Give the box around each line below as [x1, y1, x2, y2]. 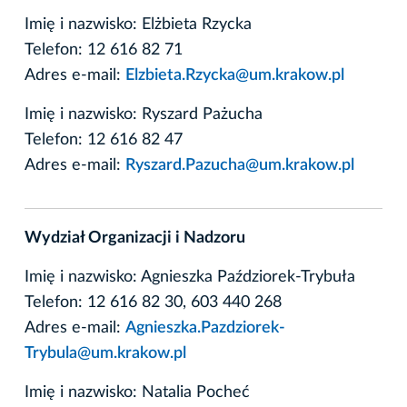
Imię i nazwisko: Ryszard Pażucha [25, 105, 263, 123]
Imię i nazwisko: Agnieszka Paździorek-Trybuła [25, 268, 355, 285]
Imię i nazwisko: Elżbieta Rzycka [25, 15, 252, 33]
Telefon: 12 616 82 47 [25, 131, 183, 148]
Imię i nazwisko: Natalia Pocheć [25, 383, 250, 401]
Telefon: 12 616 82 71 [25, 41, 183, 58]
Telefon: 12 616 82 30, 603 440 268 [25, 293, 282, 311]
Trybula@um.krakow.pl [25, 344, 186, 362]
